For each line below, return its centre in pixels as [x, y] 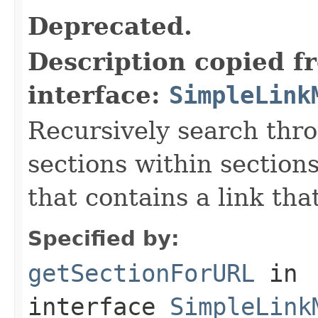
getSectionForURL [141, 273]
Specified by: [104, 238]
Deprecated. [110, 26]
